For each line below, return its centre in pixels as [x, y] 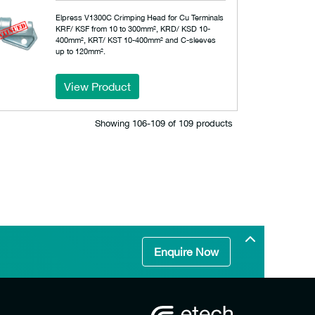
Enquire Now [186, 252]
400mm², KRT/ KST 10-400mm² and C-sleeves [136, 40]
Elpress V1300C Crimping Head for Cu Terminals [140, 17]
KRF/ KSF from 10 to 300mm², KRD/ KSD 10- [133, 28]
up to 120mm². [81, 51]
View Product [98, 86]
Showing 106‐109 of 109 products [164, 123]
